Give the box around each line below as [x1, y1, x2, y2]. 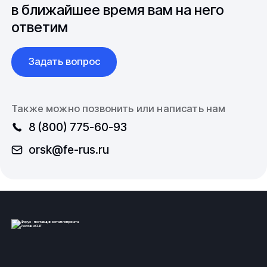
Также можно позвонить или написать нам [11, 102, 226, 114]
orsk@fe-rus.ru [28, 142, 109, 157]
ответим [11, 18, 69, 36]
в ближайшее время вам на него [11, 1, 225, 19]
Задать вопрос [28, 55, 100, 68]
